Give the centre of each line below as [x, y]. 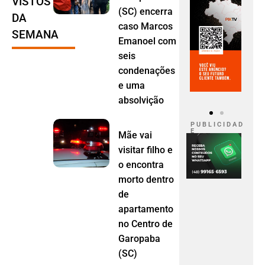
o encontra [141, 164]
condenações [147, 70]
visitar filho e [146, 150]
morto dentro [146, 179]
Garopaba [140, 238]
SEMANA [35, 34]
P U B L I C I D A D [217, 124]
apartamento [146, 209]
